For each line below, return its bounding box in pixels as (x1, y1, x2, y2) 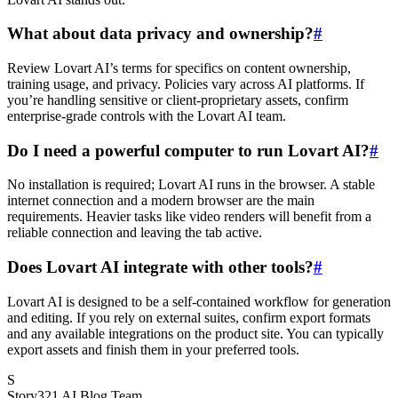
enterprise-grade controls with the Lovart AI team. (7, 108, 286, 123)
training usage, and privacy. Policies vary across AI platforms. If (7, 76, 364, 92)
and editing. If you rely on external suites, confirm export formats (7, 309, 370, 325)
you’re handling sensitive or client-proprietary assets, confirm (7, 92, 348, 107)
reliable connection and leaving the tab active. (7, 225, 262, 241)
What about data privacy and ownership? (7, 24, 314, 44)
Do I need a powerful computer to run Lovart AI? (7, 140, 370, 160)
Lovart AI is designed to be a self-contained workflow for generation (7, 293, 391, 309)
